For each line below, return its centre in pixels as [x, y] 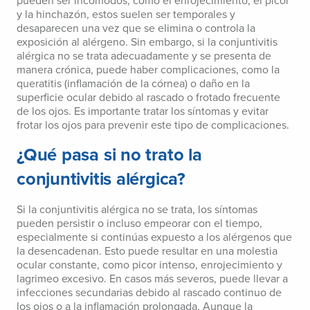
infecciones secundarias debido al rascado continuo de [149, 293]
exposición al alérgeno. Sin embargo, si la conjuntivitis [147, 43]
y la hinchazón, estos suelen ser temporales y [126, 15]
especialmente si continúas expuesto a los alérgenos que [154, 238]
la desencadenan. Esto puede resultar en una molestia [147, 252]
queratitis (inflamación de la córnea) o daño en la [133, 84]
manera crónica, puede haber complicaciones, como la [148, 70]
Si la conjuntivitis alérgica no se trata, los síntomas [137, 210]
